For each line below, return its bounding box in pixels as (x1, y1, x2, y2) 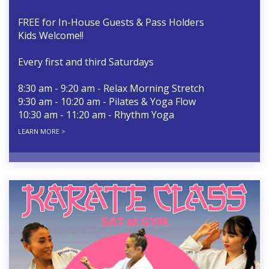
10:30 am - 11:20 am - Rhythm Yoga (18, 108, 174, 122)
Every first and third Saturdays (18, 55, 154, 69)
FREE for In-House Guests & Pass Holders (18, 16, 204, 29)
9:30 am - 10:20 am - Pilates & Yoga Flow (18, 95, 196, 109)
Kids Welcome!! (18, 29, 83, 43)
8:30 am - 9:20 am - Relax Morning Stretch (18, 82, 204, 95)
